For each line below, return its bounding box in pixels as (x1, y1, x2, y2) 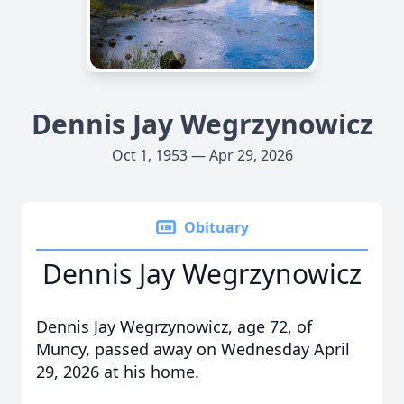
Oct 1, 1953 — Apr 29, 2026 (111, 145, 293, 165)
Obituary (184, 217, 249, 237)
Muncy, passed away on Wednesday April (36, 338, 350, 360)
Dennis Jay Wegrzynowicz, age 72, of (36, 316, 312, 337)
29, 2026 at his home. (36, 361, 199, 382)
